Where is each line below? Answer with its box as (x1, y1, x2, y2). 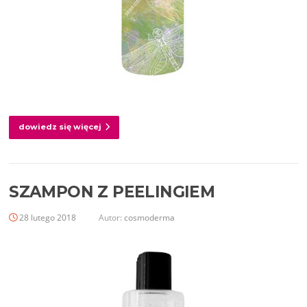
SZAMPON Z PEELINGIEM (9, 182, 215, 201)
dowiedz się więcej (19, 121, 102, 132)
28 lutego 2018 (19, 211, 77, 223)
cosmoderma (124, 211, 175, 223)
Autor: (97, 211, 125, 223)
